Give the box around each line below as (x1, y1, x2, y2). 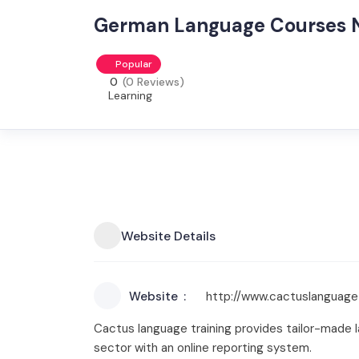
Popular (115, 58, 152, 71)
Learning (108, 88, 152, 103)
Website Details (121, 227, 216, 244)
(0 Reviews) (123, 75, 184, 89)
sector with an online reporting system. (94, 340, 312, 356)
